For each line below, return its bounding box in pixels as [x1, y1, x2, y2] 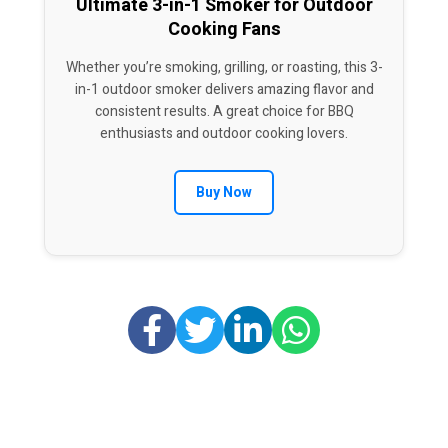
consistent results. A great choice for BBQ [94, 101, 354, 123]
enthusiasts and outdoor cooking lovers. [100, 123, 348, 145]
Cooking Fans [167, 16, 281, 44]
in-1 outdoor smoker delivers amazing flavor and [74, 79, 374, 101]
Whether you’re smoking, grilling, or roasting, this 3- [65, 57, 383, 79]
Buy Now [196, 182, 252, 204]
